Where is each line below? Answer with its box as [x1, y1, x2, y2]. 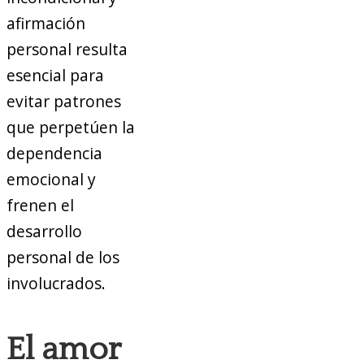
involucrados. [6, 272, 106, 295]
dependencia [6, 142, 102, 165]
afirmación [6, 12, 85, 35]
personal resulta [6, 38, 128, 61]
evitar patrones [6, 90, 121, 113]
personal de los [6, 246, 119, 269]
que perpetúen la [6, 116, 135, 139]
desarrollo [6, 220, 82, 243]
